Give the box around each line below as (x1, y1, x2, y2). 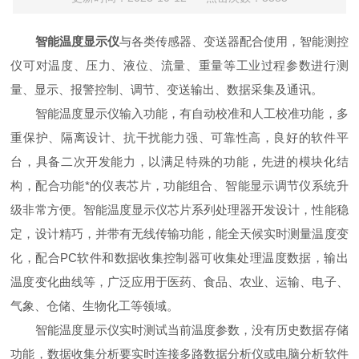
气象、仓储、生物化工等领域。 (10, 299, 179, 313)
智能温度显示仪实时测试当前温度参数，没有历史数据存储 (10, 323, 349, 337)
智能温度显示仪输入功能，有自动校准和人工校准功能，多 (10, 107, 349, 120)
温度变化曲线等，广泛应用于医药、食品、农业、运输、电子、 (10, 275, 349, 288)
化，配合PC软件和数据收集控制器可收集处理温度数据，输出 (10, 251, 349, 264)
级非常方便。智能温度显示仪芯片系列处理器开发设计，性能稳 (10, 203, 349, 216)
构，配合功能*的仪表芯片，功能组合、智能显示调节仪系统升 (10, 179, 349, 192)
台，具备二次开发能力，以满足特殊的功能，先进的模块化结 (10, 155, 349, 168)
